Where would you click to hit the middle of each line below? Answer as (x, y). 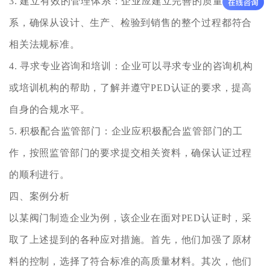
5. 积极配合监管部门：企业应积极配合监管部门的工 (126, 131)
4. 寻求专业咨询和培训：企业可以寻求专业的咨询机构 (131, 66)
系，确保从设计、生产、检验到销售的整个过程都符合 (131, 22)
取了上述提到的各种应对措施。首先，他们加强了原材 (131, 239)
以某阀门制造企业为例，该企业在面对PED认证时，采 (130, 218)
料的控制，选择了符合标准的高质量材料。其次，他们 (131, 261)
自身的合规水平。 (50, 109)
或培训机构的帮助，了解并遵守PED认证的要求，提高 (131, 87)
